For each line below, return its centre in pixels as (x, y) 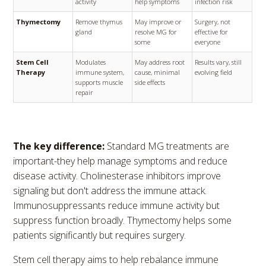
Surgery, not (213, 22)
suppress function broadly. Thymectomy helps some (123, 221)
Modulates (91, 62)
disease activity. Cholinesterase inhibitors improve (117, 176)
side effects (150, 83)
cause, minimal (158, 72)
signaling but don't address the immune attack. (110, 191)
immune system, (100, 72)
